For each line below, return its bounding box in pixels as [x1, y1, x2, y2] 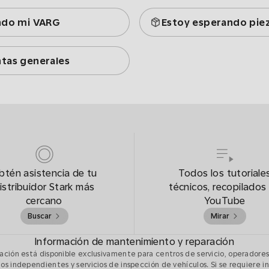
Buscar [27, 212, 52, 220]
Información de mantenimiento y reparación [34, 236, 235, 247]
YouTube [204, 195, 246, 207]
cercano [26, 195, 62, 207]
